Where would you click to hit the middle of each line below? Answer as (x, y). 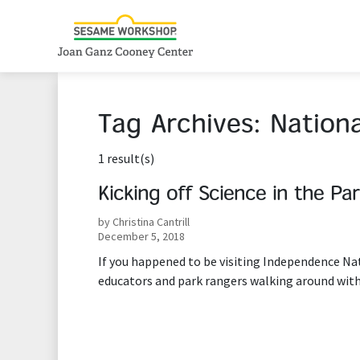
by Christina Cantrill (144, 222)
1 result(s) (126, 158)
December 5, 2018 (141, 236)
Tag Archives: (184, 127)
